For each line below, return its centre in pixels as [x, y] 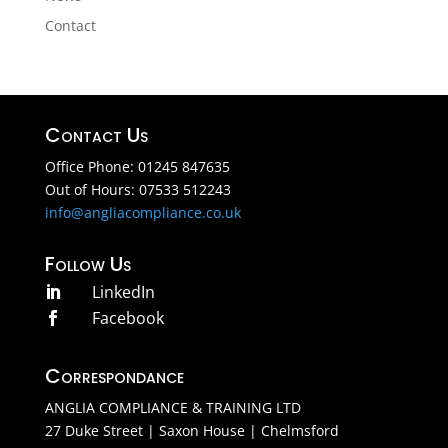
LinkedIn [123, 291]
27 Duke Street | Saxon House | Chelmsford [191, 430]
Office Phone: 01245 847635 [137, 166]
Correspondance [114, 375]
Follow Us [87, 263]
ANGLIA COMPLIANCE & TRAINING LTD [172, 407]
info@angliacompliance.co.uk [142, 212]
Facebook [127, 317]
